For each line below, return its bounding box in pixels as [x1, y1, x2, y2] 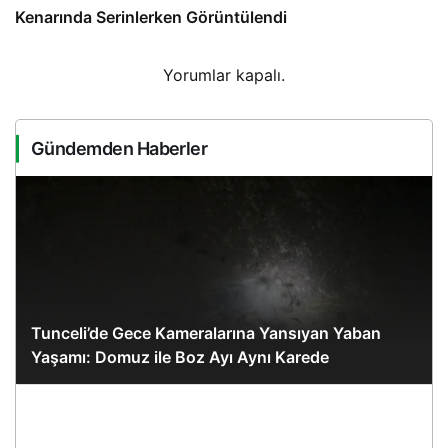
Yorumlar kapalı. [163, 65, 285, 86]
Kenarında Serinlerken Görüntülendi [15, 7, 287, 28]
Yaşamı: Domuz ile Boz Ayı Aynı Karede [31, 347, 329, 368]
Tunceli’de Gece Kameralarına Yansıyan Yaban [31, 323, 381, 344]
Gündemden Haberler [31, 138, 208, 160]
